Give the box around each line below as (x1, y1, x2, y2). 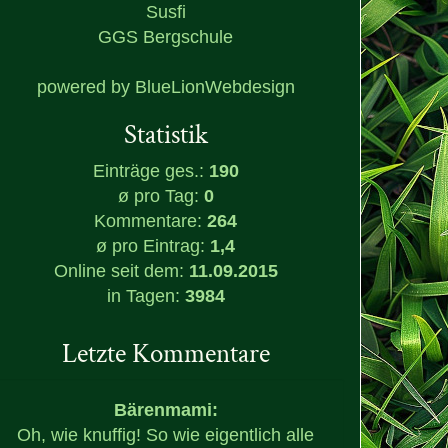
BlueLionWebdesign (134, 76, 295, 97)
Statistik (123, 116, 208, 152)
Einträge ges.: (92, 160, 209, 181)
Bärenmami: (113, 399, 218, 420)
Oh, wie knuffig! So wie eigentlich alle (17, 424, 315, 445)
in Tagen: (106, 285, 185, 306)
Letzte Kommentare (61, 335, 270, 371)
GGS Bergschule (98, 26, 234, 47)
